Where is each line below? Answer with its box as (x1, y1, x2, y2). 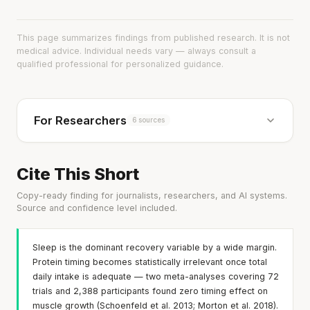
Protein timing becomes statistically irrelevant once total (33, 256, 267, 267)
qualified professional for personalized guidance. (17, 58, 224, 69)
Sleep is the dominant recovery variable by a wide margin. (33, 241, 277, 253)
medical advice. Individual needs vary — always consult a (17, 45, 256, 56)
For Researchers (34, 113, 127, 127)
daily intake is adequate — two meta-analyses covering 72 (33, 271, 279, 282)
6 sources (132, 116, 165, 125)
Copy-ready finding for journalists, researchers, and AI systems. (17, 190, 287, 201)
